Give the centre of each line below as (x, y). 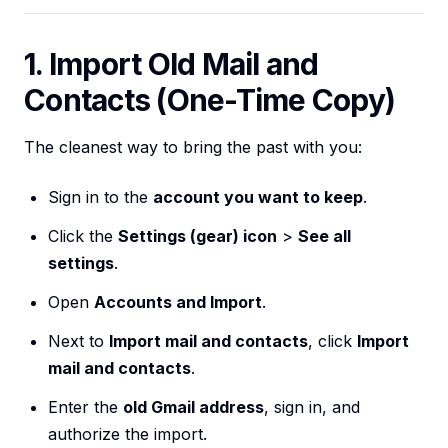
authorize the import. (127, 434)
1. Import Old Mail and (171, 64)
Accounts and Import (178, 302)
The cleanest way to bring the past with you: (193, 147)
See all (324, 236)
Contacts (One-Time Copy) (209, 100)
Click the (83, 236)
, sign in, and (312, 407)
